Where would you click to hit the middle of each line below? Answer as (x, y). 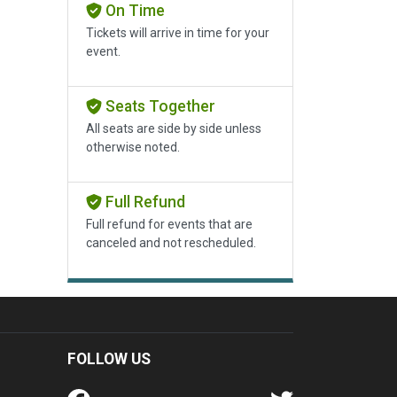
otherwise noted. (133, 148)
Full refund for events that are (169, 225)
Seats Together (158, 107)
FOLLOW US (109, 358)
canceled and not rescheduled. (171, 243)
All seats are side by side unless (174, 129)
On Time (133, 11)
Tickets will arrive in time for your (178, 33)
